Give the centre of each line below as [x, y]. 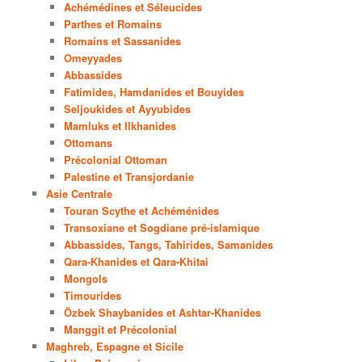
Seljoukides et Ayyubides [128, 109]
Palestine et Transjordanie [129, 177]
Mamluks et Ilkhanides [120, 126]
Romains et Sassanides [123, 41]
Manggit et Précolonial [121, 330]
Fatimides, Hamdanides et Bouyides [154, 92]
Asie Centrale [79, 194]
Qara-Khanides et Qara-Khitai [137, 262]
